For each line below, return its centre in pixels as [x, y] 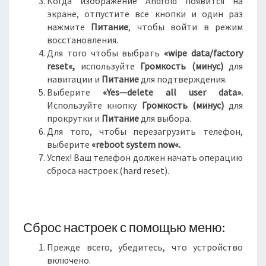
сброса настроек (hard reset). [108, 170]
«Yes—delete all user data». [173, 92]
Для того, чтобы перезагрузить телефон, [145, 131]
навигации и [74, 79]
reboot [110, 144]
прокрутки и [74, 118]
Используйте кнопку [94, 105]
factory [228, 53]
